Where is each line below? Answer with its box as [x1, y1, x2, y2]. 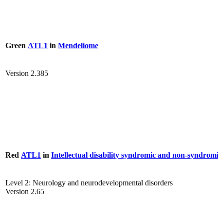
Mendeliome [58, 41, 98, 50]
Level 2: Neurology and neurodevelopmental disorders [5, 179, 173, 187]
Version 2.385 [5, 69, 48, 78]
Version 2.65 [5, 187, 44, 196]
